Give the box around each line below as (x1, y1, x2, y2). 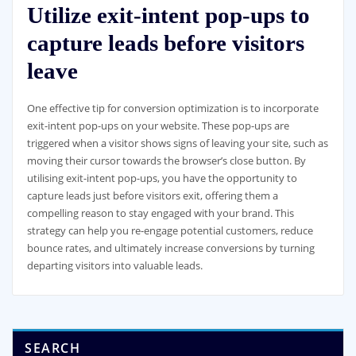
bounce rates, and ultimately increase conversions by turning (26, 241, 315, 256)
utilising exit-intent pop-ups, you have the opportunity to (26, 171, 297, 186)
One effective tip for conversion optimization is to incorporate (26, 101, 319, 116)
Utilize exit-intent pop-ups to (26, 2, 310, 29)
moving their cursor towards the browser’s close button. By (26, 153, 306, 168)
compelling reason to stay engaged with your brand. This (26, 206, 294, 221)
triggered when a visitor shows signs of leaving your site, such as (26, 136, 328, 151)
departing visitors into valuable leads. (26, 258, 203, 273)
